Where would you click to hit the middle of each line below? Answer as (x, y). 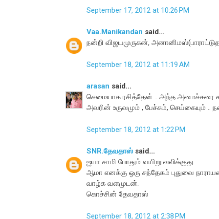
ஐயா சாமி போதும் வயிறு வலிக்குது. (141, 162)
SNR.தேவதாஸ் (110, 151)
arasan (98, 86)
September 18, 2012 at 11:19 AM (138, 64)
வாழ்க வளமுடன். (113, 184)
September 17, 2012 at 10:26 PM (138, 10)
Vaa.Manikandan (115, 32)
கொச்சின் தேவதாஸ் (117, 194)
